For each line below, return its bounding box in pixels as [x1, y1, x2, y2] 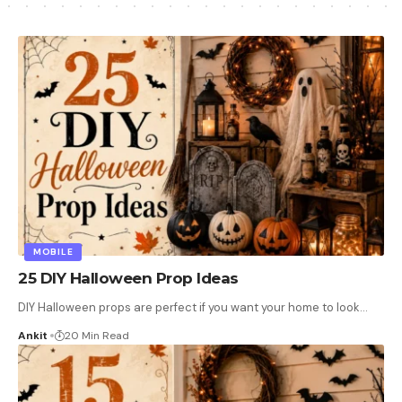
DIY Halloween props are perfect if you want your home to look [18, 299, 360, 315]
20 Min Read [65, 328, 129, 343]
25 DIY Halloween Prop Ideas [18, 268, 239, 287]
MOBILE [33, 245, 74, 258]
